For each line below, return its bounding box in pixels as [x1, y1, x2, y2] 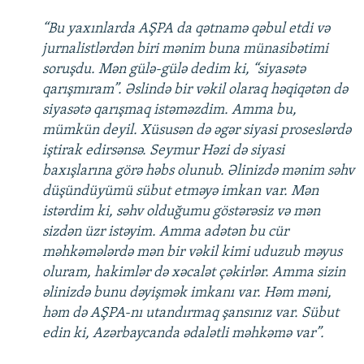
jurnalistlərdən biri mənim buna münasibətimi [42, 41, 328, 58]
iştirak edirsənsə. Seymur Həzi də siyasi [42, 143, 284, 159]
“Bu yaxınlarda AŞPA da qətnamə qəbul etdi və [42, 21, 330, 37]
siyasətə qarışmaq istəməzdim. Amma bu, [42, 102, 297, 119]
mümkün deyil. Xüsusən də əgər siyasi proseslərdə [42, 123, 351, 139]
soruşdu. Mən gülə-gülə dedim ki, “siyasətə [42, 62, 305, 78]
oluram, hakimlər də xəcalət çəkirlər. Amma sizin [42, 265, 345, 281]
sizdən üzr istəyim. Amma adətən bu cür [42, 224, 288, 240]
